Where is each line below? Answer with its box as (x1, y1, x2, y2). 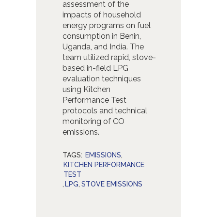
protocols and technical (62, 106, 147, 115)
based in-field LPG (62, 63, 128, 73)
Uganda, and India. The (62, 42, 144, 51)
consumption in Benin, (62, 31, 141, 41)
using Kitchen (62, 84, 110, 94)
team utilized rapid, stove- (62, 52, 156, 62)
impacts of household (62, 10, 141, 19)
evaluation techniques (62, 74, 141, 83)
